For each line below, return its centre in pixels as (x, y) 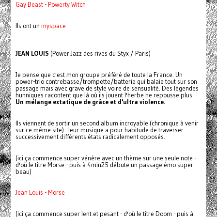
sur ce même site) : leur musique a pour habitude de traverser (99, 130)
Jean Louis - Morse (40, 193)
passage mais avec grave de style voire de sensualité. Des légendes (107, 89)
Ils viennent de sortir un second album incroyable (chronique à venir (107, 124)
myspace (53, 26)
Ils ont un (28, 26)
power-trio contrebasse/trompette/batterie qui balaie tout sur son (106, 82)
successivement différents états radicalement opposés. (90, 137)
